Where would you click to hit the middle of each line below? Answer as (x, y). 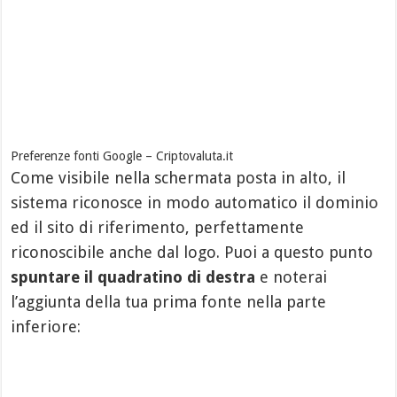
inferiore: (46, 326)
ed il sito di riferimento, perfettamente (158, 227)
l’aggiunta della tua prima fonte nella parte (169, 301)
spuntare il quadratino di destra (133, 276)
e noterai (292, 276)
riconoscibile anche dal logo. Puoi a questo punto (192, 252)
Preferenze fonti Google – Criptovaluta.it (122, 156)
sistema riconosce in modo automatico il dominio (195, 202)
